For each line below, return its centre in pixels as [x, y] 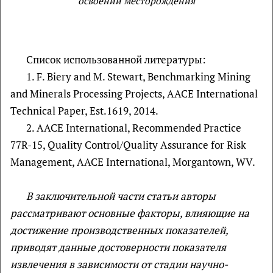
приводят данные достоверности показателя [118, 247]
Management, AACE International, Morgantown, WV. [133, 162]
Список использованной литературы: [116, 59]
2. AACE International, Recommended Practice [133, 128]
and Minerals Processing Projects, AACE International [134, 94]
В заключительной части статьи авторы [121, 196]
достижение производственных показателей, [119, 230]
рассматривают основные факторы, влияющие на [130, 213]
